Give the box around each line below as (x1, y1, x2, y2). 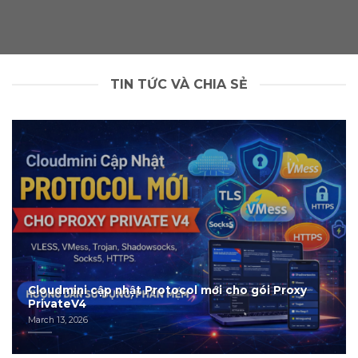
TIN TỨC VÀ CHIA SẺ (110, 77, 248, 93)
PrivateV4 (28, 296, 87, 310)
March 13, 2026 (28, 313, 89, 325)
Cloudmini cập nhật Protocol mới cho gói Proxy (28, 283, 308, 296)
